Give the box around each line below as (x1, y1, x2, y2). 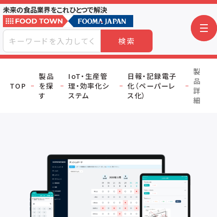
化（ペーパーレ (127, 80, 175, 91)
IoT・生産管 (68, 71, 108, 81)
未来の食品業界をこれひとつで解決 (2, 4, 107, 15)
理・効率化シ (68, 80, 109, 91)
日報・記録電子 (127, 71, 177, 81)
